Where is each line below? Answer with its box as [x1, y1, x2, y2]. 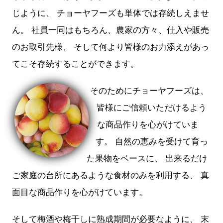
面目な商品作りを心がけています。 [12, 185, 147, 198]
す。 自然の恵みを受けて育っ [96, 134, 209, 147]
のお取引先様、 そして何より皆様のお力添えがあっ [12, 40, 209, 53]
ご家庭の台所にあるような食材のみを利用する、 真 [12, 168, 209, 181]
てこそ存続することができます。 [12, 57, 139, 70]
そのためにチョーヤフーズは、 [90, 84, 209, 97]
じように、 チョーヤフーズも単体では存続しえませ [12, 6, 209, 19]
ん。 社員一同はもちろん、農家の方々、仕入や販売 [12, 23, 209, 36]
